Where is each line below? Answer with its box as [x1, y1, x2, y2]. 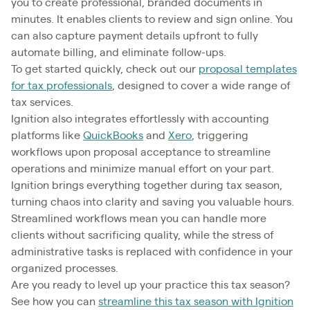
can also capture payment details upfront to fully [11, 30, 258, 42]
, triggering [192, 129, 248, 141]
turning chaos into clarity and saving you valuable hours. [11, 196, 294, 208]
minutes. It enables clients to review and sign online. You [11, 13, 293, 25]
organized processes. [11, 262, 121, 274]
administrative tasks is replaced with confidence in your [11, 246, 293, 257]
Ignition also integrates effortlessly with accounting [11, 113, 269, 125]
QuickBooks [83, 129, 143, 141]
